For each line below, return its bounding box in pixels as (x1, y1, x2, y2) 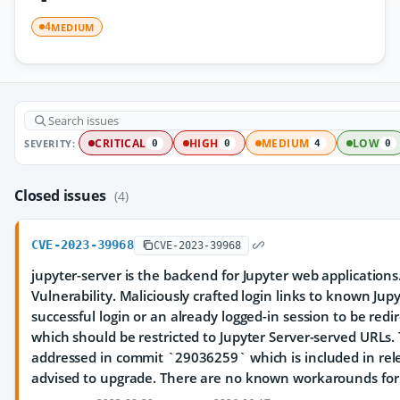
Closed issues (14, 186, 110, 205)
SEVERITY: (24, 136, 76, 150)
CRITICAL (95, 136, 146, 150)
